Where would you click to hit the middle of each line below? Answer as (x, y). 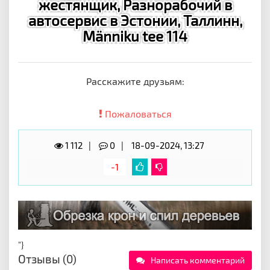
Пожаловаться (137, 114)
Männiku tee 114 (135, 36)
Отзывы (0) (47, 259)
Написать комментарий (198, 260)
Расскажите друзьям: (135, 81)
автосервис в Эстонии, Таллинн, (135, 20)
